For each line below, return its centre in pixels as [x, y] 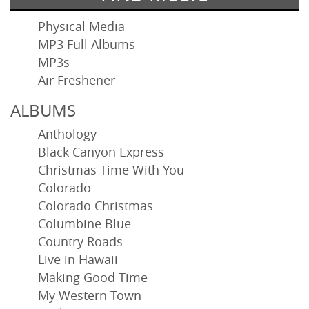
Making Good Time [93, 278]
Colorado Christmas [96, 206]
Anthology [67, 134]
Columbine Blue [84, 224]
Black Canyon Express [101, 152]
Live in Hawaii [78, 260]
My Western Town [90, 296]
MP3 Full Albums [87, 44]
